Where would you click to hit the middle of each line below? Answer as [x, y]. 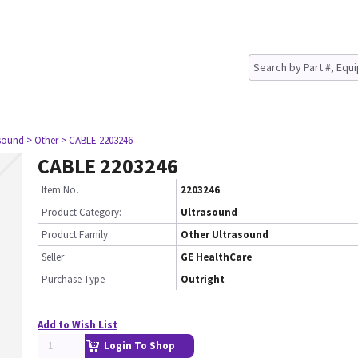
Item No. [60, 190]
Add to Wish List [78, 325]
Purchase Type [73, 279]
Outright [203, 279]
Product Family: [76, 235]
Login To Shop [139, 346]
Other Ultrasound [225, 235]
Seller [53, 257]
